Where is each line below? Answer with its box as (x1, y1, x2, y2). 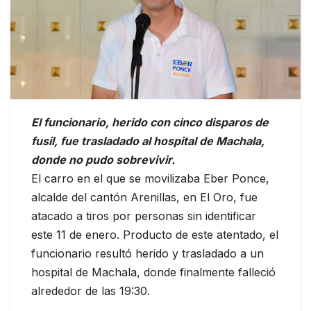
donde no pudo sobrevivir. (31, 153, 178, 167)
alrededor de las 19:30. (31, 284, 150, 299)
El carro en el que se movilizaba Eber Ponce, (31, 171, 269, 186)
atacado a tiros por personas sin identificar (31, 209, 256, 224)
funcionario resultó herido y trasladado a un (31, 246, 264, 261)
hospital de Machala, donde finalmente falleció (31, 265, 276, 280)
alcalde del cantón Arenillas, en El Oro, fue (31, 190, 258, 205)
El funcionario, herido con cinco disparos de (31, 115, 269, 130)
